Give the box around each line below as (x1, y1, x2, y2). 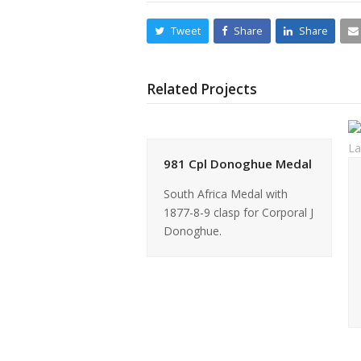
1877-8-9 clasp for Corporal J (164, 204, 313, 220)
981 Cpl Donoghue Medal (164, 155, 312, 172)
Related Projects (147, 79, 257, 98)
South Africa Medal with (164, 185, 288, 201)
